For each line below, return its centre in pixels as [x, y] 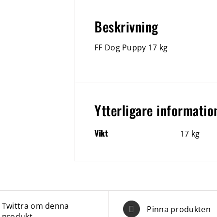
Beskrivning [126, 26]
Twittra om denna [35, 206]
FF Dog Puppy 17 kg [131, 47]
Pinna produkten [179, 209]
